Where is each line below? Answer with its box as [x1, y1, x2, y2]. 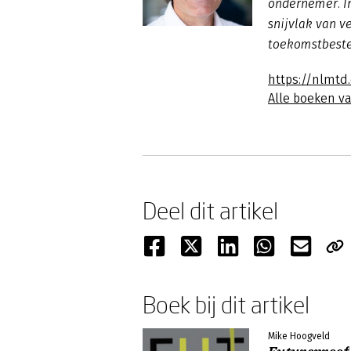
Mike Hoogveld [268, 331, 330, 342]
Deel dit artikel [143, 197, 278, 224]
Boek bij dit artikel [143, 291, 309, 318]
